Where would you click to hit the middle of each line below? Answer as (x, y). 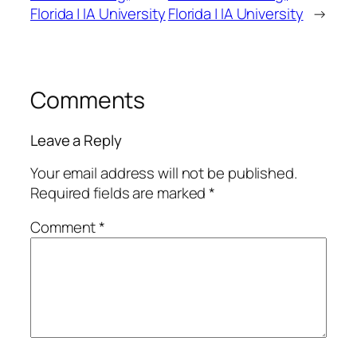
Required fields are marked (120, 192)
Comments (88, 100)
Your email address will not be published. (164, 173)
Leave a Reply (76, 141)
